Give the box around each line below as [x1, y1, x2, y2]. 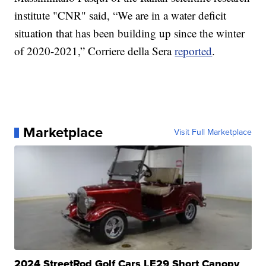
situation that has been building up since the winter [14, 26, 245, 41]
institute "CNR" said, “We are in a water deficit [14, 8, 227, 23]
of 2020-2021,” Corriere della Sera [14, 43, 175, 59]
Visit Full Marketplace [173, 126, 252, 139]
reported [175, 43, 213, 59]
